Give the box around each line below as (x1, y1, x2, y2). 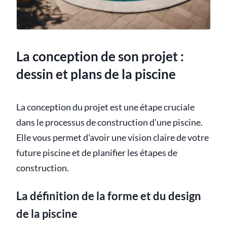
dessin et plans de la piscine (16, 66, 176, 83)
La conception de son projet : (16, 48, 184, 65)
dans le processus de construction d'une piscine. (16, 117, 203, 128)
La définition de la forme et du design (16, 189, 201, 203)
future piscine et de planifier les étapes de (16, 147, 177, 159)
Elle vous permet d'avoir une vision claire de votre (16, 132, 209, 143)
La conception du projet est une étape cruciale (16, 102, 195, 113)
